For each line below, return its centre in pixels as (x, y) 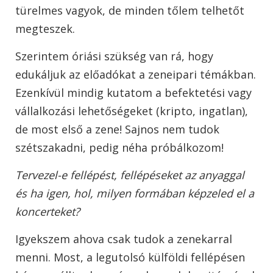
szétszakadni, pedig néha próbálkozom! (119, 148)
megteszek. (45, 29)
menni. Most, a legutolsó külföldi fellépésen (130, 257)
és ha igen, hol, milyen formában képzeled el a (135, 193)
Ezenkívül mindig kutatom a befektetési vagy (133, 93)
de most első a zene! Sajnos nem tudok (117, 129)
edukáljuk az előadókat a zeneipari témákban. (136, 75)
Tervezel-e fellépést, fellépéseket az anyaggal (130, 175)
